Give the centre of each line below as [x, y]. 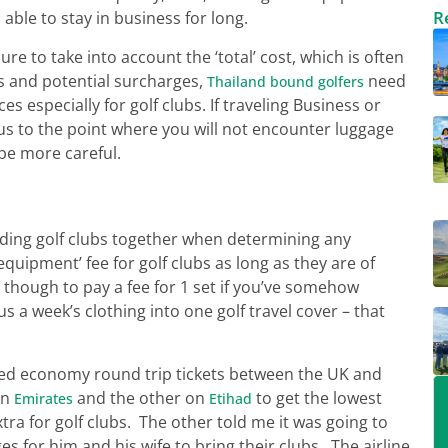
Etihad [230, 398]
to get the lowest [317, 397]
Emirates [43, 398]
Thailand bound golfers [285, 81]
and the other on [141, 397]
